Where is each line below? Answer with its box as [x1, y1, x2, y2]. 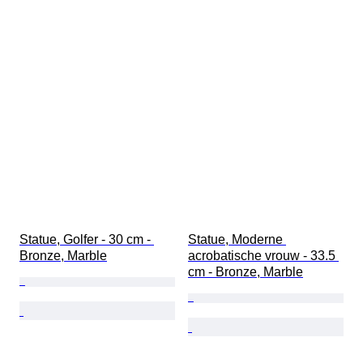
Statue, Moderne [188, 233, 286, 247]
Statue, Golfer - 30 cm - [19, 233, 154, 247]
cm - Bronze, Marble [188, 265, 303, 280]
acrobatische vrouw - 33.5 [188, 249, 339, 263]
